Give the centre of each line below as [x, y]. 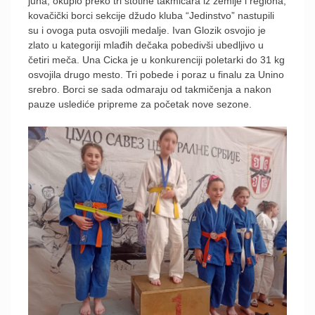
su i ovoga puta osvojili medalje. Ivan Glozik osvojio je [147, 30]
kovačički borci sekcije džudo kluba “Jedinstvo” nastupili [151, 15]
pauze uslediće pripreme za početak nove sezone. [140, 104]
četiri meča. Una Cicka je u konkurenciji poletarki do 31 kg [156, 59]
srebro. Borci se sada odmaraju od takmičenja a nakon [150, 89]
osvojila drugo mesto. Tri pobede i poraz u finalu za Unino [156, 74]
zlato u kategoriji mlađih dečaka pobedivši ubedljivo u [146, 45]
